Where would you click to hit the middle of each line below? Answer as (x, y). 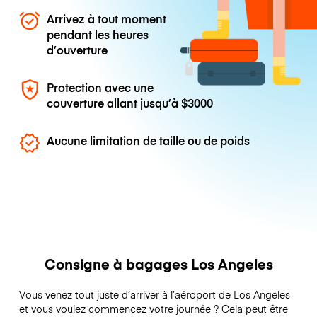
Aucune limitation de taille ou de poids (149, 140)
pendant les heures (98, 34)
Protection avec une (100, 87)
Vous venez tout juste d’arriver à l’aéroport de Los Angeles (154, 295)
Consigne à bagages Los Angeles (158, 264)
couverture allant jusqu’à (114, 102)
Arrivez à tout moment (107, 18)
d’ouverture (77, 49)
